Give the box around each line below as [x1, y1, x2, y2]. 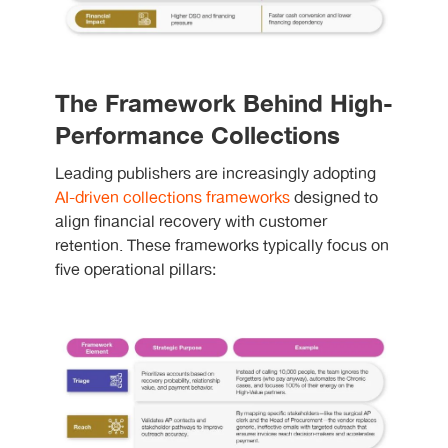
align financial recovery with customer [55, 209, 327, 235]
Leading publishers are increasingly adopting [55, 161, 376, 187]
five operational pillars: [55, 257, 216, 283]
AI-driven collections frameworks [55, 185, 290, 211]
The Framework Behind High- [55, 84, 393, 124]
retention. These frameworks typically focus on [55, 233, 389, 259]
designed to [290, 185, 378, 211]
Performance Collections [55, 116, 340, 156]
